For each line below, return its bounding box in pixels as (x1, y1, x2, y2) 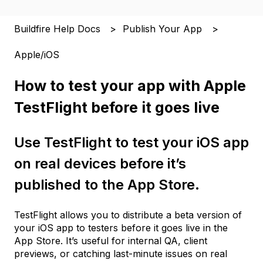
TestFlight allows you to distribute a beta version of (14, 209, 242, 221)
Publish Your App (123, 22, 203, 35)
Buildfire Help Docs (14, 22, 100, 35)
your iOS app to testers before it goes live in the (14, 222, 228, 234)
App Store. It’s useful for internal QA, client (14, 235, 207, 247)
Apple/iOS (14, 49, 59, 61)
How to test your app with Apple (14, 77, 246, 95)
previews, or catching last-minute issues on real (14, 248, 227, 260)
